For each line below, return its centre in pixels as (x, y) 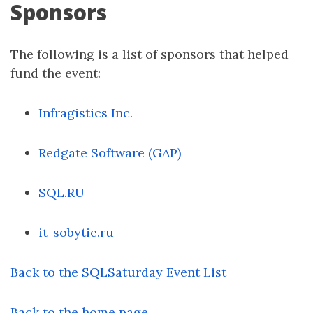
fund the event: (56, 73)
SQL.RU (61, 192)
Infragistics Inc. (86, 113)
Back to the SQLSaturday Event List (118, 272)
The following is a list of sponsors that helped (150, 54)
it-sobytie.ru (76, 232)
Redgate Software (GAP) (110, 153)
